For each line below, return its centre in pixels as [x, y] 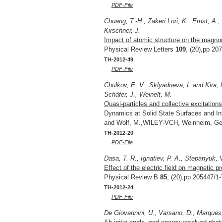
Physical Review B [132, 177]
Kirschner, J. [122, 30]
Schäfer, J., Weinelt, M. [138, 94]
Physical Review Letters [140, 49]
